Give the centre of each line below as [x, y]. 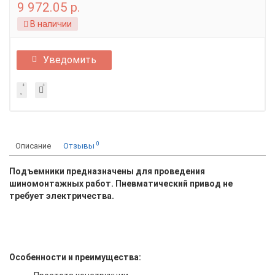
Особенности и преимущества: [75, 257]
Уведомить [70, 60]
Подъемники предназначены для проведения [107, 171]
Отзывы [80, 146]
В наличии [50, 24]
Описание [33, 146]
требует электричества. [62, 196]
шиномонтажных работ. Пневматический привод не [121, 184]
